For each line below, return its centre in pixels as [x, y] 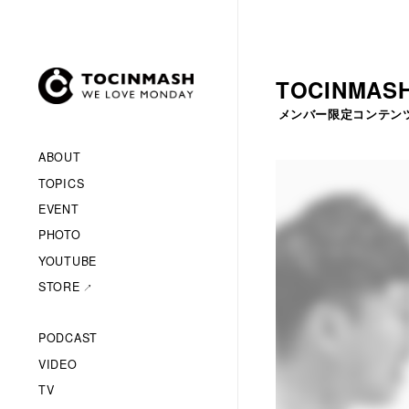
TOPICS [62, 183]
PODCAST [68, 338]
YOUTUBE [68, 261]
